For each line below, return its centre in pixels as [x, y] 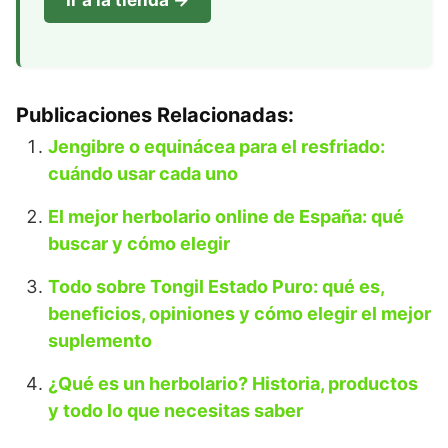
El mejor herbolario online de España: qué [226, 217]
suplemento [100, 341]
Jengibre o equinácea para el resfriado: [216, 147]
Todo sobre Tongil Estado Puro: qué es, [216, 287]
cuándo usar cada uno [143, 174]
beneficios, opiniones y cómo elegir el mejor [239, 314]
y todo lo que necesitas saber [175, 411]
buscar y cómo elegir [139, 244]
